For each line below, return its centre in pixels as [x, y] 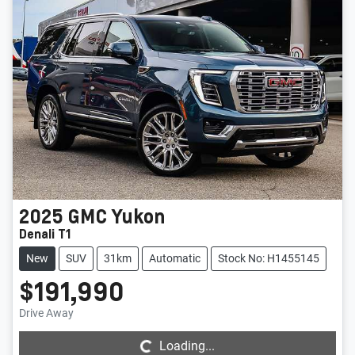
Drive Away [46, 313]
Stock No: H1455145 [269, 259]
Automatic [175, 259]
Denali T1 [45, 234]
